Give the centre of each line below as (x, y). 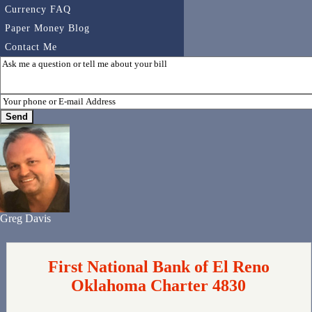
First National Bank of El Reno (158, 267)
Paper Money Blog (47, 28)
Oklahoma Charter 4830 (159, 286)
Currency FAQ (38, 9)
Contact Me (31, 47)
